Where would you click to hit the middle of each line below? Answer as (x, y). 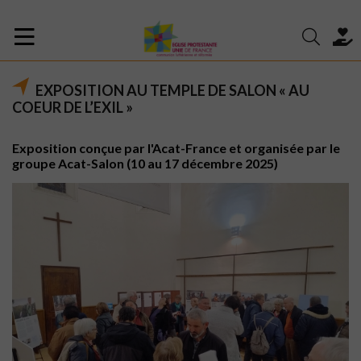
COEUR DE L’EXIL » (73, 107)
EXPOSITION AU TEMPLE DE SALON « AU (172, 90)
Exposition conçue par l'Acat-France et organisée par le (176, 148)
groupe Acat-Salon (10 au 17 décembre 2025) (145, 163)
